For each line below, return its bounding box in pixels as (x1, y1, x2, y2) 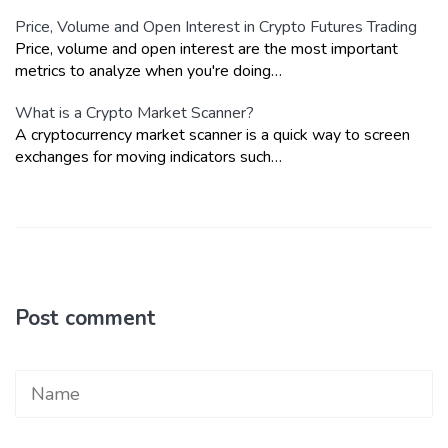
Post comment (15, 304, 156, 333)
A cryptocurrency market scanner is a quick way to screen (15, 124, 410, 147)
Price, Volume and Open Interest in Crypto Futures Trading (15, 16, 417, 39)
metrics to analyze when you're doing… (15, 60, 282, 83)
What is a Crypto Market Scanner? (15, 102, 254, 125)
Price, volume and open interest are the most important (15, 38, 398, 61)
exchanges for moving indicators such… (15, 146, 282, 169)
